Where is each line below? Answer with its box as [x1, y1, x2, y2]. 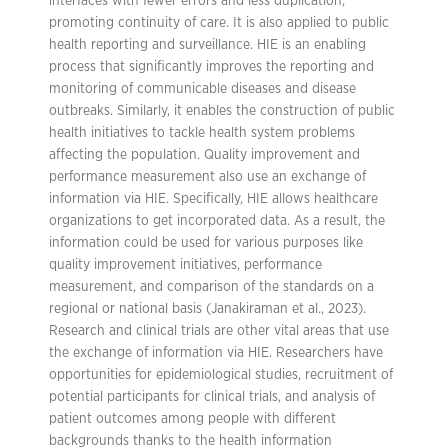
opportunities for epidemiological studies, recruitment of [49, 368, 393, 382]
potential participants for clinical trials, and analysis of [49, 390, 375, 404]
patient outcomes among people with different [49, 412, 336, 426]
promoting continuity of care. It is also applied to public [49, 16, 389, 30]
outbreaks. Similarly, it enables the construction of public [49, 104, 395, 118]
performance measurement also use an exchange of [49, 170, 366, 184]
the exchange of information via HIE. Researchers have [49, 346, 383, 360]
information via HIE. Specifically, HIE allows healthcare [49, 192, 378, 206]
